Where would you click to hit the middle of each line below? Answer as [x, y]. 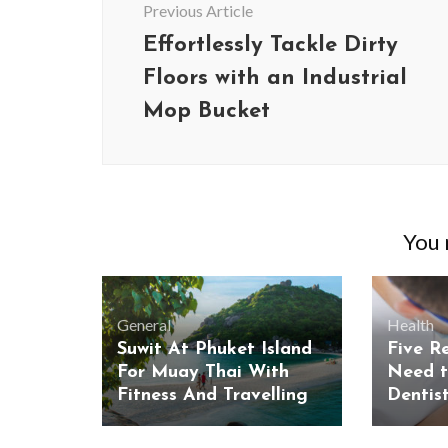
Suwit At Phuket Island [214, 350]
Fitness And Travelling [212, 396]
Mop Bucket [206, 111]
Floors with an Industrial [275, 78]
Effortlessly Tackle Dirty [270, 45]
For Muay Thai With [203, 373]
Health [410, 325]
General [144, 325]
